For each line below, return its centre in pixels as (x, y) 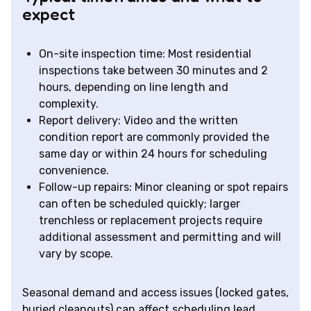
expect (49, 14)
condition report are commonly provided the (154, 137)
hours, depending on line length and (134, 87)
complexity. (69, 103)
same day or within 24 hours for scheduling (153, 153)
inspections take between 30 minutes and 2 (153, 70)
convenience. (74, 170)
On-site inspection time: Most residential (145, 53)
